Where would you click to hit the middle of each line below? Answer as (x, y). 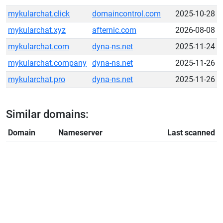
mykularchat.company (47, 63)
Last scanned (191, 133)
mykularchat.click (39, 14)
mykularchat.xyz (37, 30)
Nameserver (80, 133)
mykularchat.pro (37, 79)
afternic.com (114, 30)
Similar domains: (47, 114)
